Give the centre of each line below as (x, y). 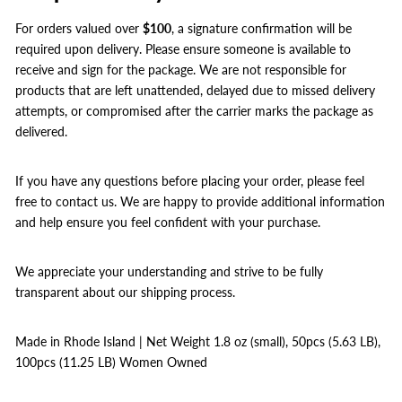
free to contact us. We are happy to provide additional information (200, 201)
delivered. (41, 131)
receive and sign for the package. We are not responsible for (181, 70)
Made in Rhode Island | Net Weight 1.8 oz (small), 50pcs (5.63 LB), (198, 341)
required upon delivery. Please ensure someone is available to (183, 49)
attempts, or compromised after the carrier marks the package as (194, 111)
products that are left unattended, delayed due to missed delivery (195, 90)
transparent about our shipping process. (125, 292)
